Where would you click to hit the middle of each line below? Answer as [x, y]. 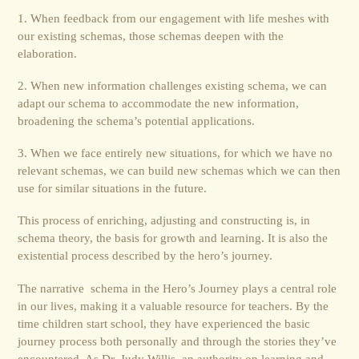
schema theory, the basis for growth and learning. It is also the [173, 238]
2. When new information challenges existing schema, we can [173, 85]
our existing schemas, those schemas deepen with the [151, 35]
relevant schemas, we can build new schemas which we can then [179, 171]
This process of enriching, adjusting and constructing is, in [164, 220]
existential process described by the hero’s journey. [145, 256]
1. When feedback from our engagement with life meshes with [174, 18]
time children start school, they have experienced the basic [164, 323]
